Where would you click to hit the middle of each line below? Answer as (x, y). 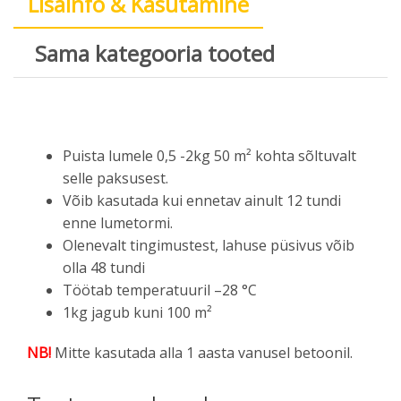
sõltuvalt (327, 156)
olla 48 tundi (104, 268)
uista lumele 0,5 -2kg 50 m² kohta (183, 156)
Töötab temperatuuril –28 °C (160, 290)
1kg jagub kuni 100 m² (137, 313)
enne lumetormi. (118, 223)
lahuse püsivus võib (288, 246)
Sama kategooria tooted (155, 54)
